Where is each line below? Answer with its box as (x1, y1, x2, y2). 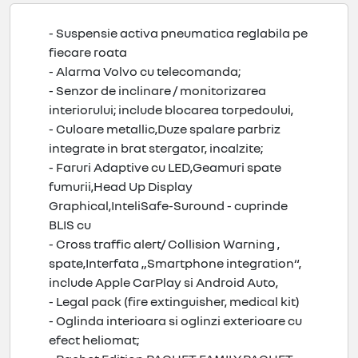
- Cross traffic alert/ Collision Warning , (49, 236, 280, 253)
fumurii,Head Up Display (49, 178, 193, 195)
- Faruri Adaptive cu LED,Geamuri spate (49, 159, 281, 176)
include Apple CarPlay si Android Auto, (49, 274, 278, 291)
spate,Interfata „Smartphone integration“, (49, 255, 301, 272)
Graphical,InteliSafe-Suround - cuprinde (49, 197, 288, 214)
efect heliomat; (49, 332, 139, 348)
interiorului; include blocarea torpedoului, (49, 101, 293, 118)
